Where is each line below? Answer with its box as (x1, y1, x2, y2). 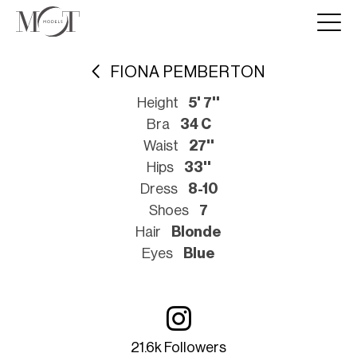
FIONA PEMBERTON (111, 64, 265, 80)
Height (137, 96, 178, 110)
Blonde (171, 225, 222, 239)
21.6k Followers (131, 340, 226, 355)
